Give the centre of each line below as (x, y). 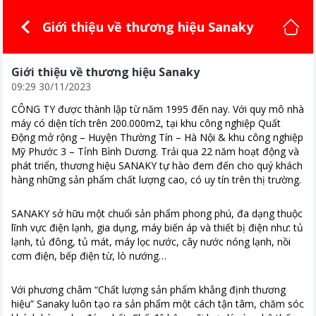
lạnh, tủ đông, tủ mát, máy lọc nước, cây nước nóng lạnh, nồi (151, 242)
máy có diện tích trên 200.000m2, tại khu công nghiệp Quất (146, 123)
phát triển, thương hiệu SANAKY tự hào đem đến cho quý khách (157, 165)
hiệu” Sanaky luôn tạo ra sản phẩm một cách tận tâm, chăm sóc (158, 304)
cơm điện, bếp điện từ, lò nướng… (89, 256)
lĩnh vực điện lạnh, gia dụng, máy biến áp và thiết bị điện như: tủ (157, 227)
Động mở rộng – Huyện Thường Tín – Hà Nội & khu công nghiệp (157, 137)
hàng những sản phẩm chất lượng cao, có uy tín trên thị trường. (156, 180)
